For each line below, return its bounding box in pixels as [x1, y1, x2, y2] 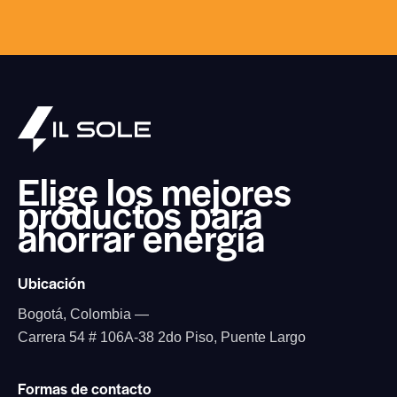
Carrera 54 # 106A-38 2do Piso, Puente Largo [18, 330, 306, 346]
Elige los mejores [18, 164, 292, 217]
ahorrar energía [18, 210, 265, 263]
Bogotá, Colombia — [18, 307, 149, 323]
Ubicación [18, 271, 85, 293]
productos [18, 187, 190, 240]
